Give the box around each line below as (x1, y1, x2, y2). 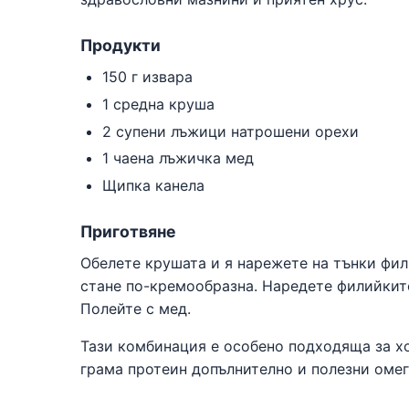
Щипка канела (102, 176, 204, 195)
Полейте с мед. (80, 299, 191, 319)
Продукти (80, 36, 161, 55)
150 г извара (102, 68, 193, 86)
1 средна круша (102, 94, 215, 113)
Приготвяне (80, 222, 176, 242)
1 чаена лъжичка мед (102, 149, 254, 168)
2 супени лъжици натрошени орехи (102, 121, 359, 141)
